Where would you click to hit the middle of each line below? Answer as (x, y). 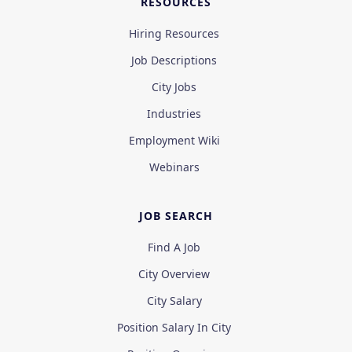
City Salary (174, 301)
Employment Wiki (174, 141)
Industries (174, 114)
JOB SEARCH (176, 216)
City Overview (174, 274)
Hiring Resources (174, 34)
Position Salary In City (174, 328)
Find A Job (174, 247)
